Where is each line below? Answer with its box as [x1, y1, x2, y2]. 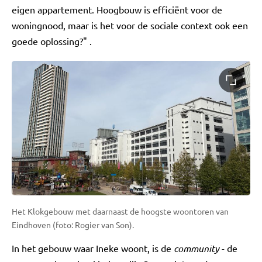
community [174, 242, 219, 254]
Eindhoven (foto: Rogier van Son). [12, 219, 134, 230]
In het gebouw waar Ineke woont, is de [12, 242, 174, 254]
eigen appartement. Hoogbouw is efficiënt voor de [12, 4, 222, 15]
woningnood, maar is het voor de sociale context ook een [12, 19, 248, 31]
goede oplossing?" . [12, 35, 92, 47]
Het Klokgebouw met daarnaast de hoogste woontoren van [12, 205, 229, 216]
